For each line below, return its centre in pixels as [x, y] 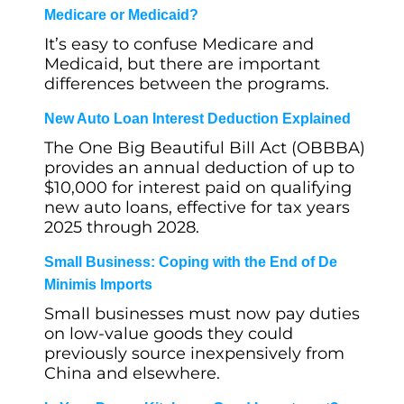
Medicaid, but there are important [182, 64]
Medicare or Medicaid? [121, 15]
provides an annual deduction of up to [199, 168]
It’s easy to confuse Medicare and [179, 44]
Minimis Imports [98, 285]
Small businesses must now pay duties [202, 314]
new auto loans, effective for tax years [197, 207]
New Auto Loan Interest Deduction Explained [197, 119]
